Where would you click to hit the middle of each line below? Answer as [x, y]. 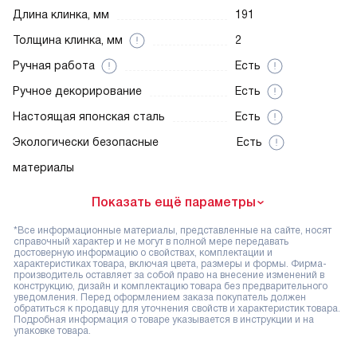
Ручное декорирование [77, 91]
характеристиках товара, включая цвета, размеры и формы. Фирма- [170, 264]
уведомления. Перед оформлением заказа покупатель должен [160, 298]
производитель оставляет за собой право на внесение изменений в [169, 275]
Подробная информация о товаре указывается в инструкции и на [164, 320]
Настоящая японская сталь [89, 117]
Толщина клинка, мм [68, 40]
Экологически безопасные [86, 142]
